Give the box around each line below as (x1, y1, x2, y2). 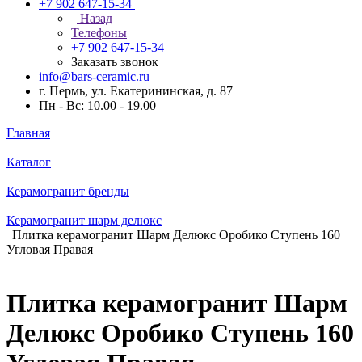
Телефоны (71, 26, 127, 40)
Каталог (6, 155, 51, 169)
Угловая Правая (6, 242, 93, 256)
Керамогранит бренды (6, 184, 129, 198)
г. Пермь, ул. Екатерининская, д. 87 (39, 84, 233, 98)
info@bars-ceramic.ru (39, 69, 149, 83)
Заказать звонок (71, 55, 158, 69)
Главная (6, 126, 50, 140)
